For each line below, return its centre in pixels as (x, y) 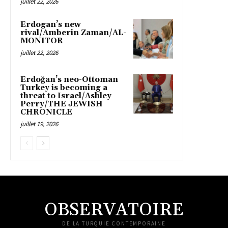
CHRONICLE (46, 112)
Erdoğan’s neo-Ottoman (69, 80)
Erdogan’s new (51, 25)
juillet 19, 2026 (39, 124)
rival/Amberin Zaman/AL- (73, 33)
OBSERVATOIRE (114, 210)
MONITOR (42, 41)
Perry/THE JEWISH (62, 104)
